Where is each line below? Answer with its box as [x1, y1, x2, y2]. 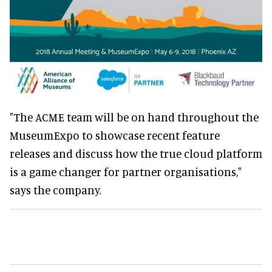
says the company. [10, 183, 101, 197]
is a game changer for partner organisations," [10, 165, 242, 179]
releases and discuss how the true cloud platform [10, 146, 262, 161]
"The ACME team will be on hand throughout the [10, 110, 259, 124]
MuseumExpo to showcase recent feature [10, 128, 220, 143]
